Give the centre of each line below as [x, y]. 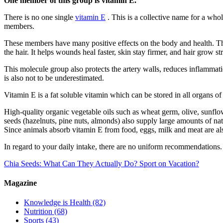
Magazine [20, 183]
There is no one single [40, 17]
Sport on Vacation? [169, 163]
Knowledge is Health [57, 203]
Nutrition [38, 212]
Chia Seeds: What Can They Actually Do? [71, 163]
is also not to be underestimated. [54, 78]
